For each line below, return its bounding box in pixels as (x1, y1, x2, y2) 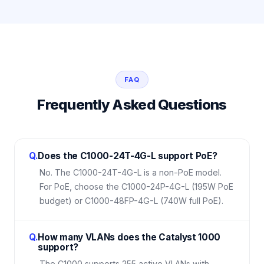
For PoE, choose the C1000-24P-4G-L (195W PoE (39, 181, 233, 192)
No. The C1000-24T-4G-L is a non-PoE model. (39, 167, 222, 177)
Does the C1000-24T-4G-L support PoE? (38, 150, 217, 161)
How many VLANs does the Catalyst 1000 (38, 232, 221, 243)
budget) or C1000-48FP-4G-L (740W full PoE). (39, 196, 223, 206)
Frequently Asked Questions (37, 96, 227, 113)
